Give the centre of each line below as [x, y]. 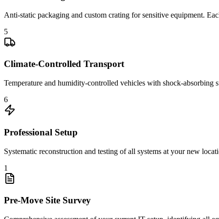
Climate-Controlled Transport [64, 64]
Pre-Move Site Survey [47, 200]
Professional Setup [41, 132]
